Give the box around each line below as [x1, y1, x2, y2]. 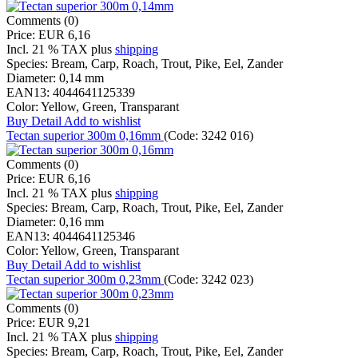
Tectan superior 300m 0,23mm [6, 272, 164, 287]
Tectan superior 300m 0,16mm [6, 129, 164, 143]
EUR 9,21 [38, 316, 90, 330]
